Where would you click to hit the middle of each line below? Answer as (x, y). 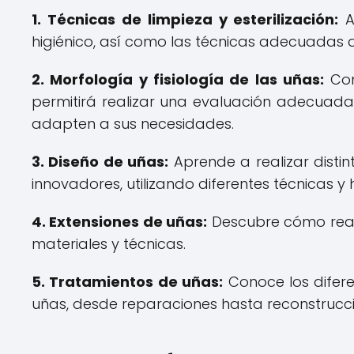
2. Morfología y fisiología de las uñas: (178, 79)
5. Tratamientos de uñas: (128, 282)
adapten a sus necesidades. (133, 124)
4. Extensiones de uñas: (120, 222)
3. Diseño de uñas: (100, 162)
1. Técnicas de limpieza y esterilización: (185, 19)
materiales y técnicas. (109, 244)
